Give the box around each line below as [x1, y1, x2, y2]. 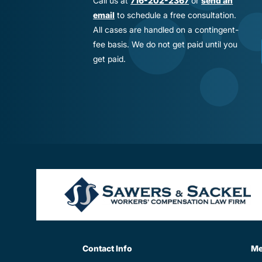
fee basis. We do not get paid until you [93, 39, 238, 49]
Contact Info [82, 243, 132, 254]
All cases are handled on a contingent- [93, 24, 239, 35]
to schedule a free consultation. [115, 9, 237, 20]
